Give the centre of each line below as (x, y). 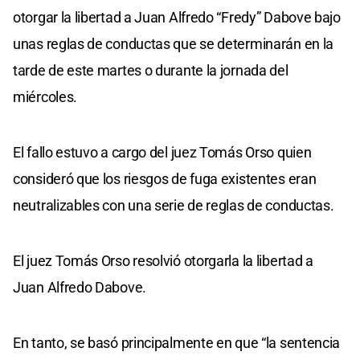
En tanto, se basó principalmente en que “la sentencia (177, 342)
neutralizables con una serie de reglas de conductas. (174, 205)
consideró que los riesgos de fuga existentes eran (165, 178)
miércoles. (45, 96)
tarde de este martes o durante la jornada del (151, 70)
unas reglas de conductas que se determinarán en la (174, 43)
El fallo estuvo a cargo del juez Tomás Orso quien (162, 152)
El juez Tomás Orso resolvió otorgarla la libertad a (163, 260)
